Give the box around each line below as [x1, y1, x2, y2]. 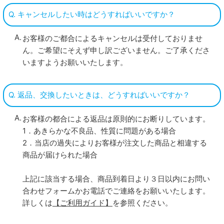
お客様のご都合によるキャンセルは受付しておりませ [22, 33, 202, 43]
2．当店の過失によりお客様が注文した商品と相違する [22, 137, 207, 147]
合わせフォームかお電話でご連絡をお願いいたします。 [22, 185, 210, 195]
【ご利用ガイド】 [52, 197, 112, 207]
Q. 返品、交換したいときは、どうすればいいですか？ [8, 90, 190, 100]
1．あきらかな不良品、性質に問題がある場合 [22, 125, 176, 135]
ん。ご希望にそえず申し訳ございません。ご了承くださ [22, 45, 210, 55]
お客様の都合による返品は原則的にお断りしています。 [22, 113, 210, 123]
